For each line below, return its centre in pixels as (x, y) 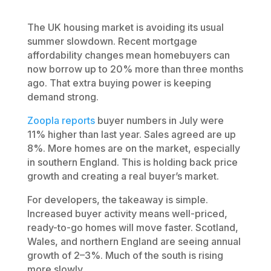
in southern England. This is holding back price (132, 162)
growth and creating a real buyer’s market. (123, 176)
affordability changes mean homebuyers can (128, 55)
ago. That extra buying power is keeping (119, 83)
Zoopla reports (61, 120)
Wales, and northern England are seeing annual (134, 241)
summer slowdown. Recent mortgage (112, 41)
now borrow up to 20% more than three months (135, 69)
